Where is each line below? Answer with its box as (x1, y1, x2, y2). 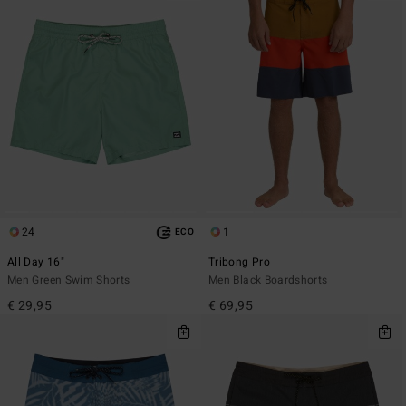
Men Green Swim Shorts (7, 272, 130, 289)
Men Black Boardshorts (208, 272, 328, 289)
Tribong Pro (208, 254, 270, 271)
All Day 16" (7, 254, 64, 271)
